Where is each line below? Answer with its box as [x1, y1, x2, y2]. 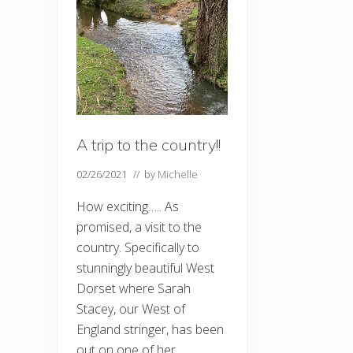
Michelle [158, 167, 198, 182]
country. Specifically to [76, 239, 199, 257]
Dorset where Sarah [76, 280, 191, 298]
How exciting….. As [76, 198, 179, 216]
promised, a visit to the [76, 218, 202, 236]
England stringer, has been [76, 321, 224, 339]
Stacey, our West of [76, 300, 185, 318]
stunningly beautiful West [76, 259, 214, 277]
